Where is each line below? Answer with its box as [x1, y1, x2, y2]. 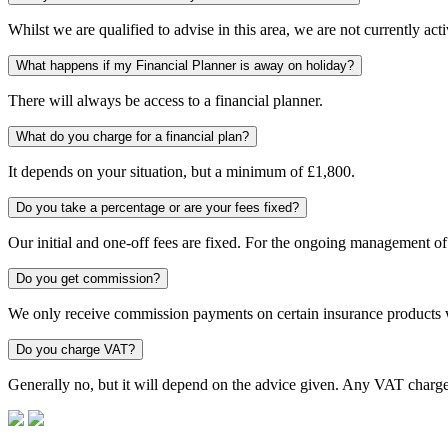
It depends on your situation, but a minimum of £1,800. [8, 162, 355, 180]
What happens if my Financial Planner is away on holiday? [16, 57, 354, 73]
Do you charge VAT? [16, 341, 135, 357]
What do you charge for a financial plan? [16, 128, 249, 144]
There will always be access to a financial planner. [8, 91, 323, 109]
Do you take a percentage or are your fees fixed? [16, 199, 299, 215]
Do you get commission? [16, 270, 160, 286]
